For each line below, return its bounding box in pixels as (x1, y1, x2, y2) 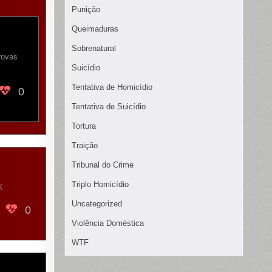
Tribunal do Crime (72, 160, 134, 170)
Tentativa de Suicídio (72, 102, 146, 112)
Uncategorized (72, 199, 122, 209)
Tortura (72, 121, 96, 131)
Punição (72, 5, 100, 15)
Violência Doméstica (72, 219, 144, 228)
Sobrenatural (72, 44, 116, 53)
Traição (72, 141, 98, 151)
